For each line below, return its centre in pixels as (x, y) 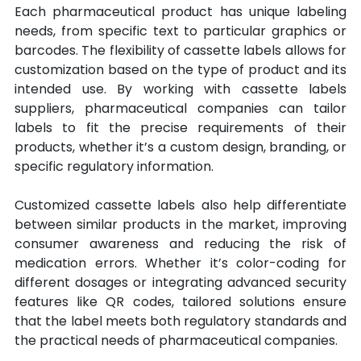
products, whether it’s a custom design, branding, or (180, 147)
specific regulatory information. (114, 167)
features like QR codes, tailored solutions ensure (180, 302)
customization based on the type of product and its (180, 70)
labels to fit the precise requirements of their (180, 128)
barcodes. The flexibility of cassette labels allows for (180, 51)
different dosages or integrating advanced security (180, 283)
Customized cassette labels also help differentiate (180, 205)
